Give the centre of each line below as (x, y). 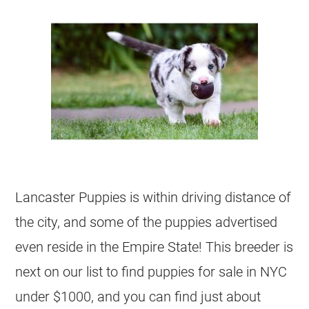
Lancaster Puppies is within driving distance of (153, 197)
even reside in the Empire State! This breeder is (154, 247)
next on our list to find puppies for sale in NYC (151, 272)
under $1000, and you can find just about (138, 297)
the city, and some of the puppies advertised (147, 222)
